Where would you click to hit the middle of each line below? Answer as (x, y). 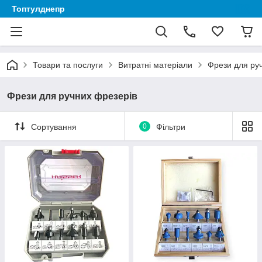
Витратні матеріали (155, 65)
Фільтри (170, 127)
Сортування (54, 127)
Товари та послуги (68, 65)
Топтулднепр (38, 9)
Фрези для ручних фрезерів (72, 96)
